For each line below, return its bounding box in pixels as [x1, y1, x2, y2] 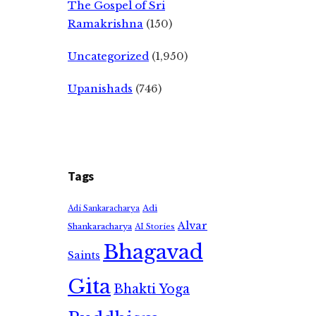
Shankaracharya [68, 221, 132, 231]
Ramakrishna [68, 17, 143, 30]
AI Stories [135, 222, 175, 231]
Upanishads [68, 82, 133, 95]
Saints [68, 249, 100, 262]
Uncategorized [68, 49, 149, 63]
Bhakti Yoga [114, 281, 190, 297]
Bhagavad [103, 240, 203, 265]
